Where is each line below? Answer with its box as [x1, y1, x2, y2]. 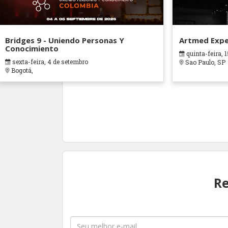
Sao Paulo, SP [183, 58, 225, 67]
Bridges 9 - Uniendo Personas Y [5, 35, 124, 46]
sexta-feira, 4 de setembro [11, 58, 88, 66]
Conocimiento [5, 43, 59, 54]
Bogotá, [10, 66, 33, 75]
